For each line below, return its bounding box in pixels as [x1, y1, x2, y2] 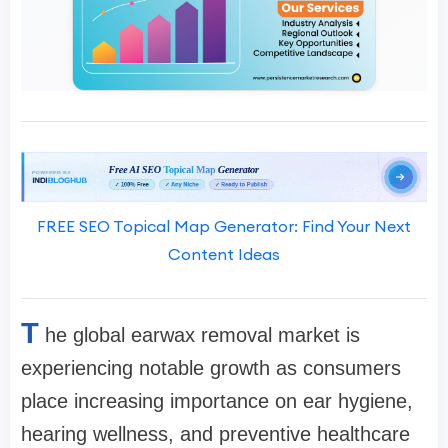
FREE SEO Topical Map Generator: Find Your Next [37, 216, 411, 237]
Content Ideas [168, 244, 280, 265]
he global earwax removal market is [45, 324, 360, 347]
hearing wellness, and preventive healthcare [21, 423, 410, 446]
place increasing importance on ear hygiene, [21, 390, 413, 413]
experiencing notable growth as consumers [21, 357, 401, 380]
